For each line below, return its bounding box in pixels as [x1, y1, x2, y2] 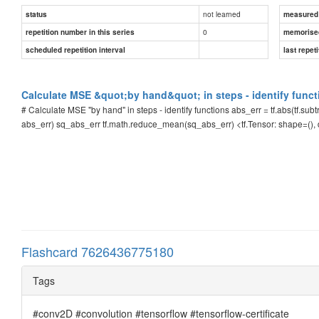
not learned [203, 8, 241, 19]
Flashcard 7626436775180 [21, 241, 174, 261]
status [26, 9, 47, 19]
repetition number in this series [26, 26, 135, 37]
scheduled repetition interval [26, 44, 125, 55]
